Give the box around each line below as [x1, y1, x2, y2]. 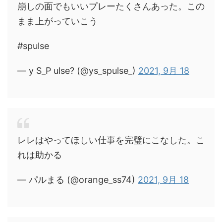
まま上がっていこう [17, 16, 98, 26]
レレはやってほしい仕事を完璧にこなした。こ [17, 135, 205, 145]
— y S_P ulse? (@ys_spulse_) [17, 65, 138, 76]
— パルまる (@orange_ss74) [17, 174, 138, 185]
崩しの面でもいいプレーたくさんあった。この [17, 1, 205, 11]
